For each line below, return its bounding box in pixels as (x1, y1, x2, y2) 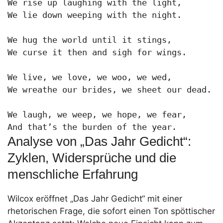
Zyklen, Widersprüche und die (7, 150, 176, 166)
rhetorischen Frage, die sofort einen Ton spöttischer (7, 206, 215, 217)
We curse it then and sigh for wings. (7, 47, 187, 58)
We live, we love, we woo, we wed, (7, 72, 172, 83)
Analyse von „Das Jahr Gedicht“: (7, 134, 191, 149)
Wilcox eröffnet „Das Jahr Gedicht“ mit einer (7, 194, 182, 204)
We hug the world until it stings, (7, 35, 172, 45)
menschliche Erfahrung (7, 167, 138, 182)
